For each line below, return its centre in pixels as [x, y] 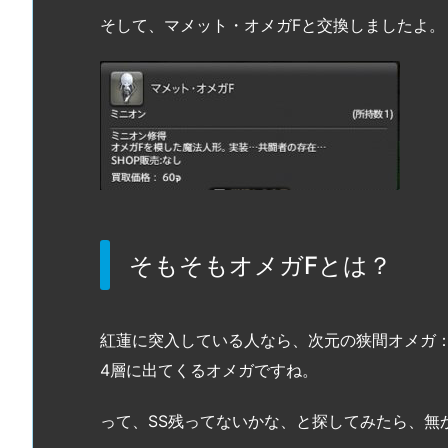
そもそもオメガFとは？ [260, 265]
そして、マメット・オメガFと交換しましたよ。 [272, 25]
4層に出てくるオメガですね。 [209, 369]
